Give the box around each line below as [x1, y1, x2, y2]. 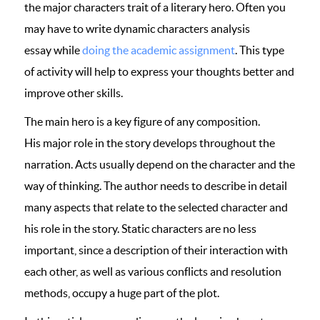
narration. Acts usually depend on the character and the [24, 158, 295, 171]
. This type [235, 44, 284, 56]
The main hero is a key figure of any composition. [24, 115, 260, 128]
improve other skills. [24, 86, 123, 99]
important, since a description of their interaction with [24, 244, 288, 256]
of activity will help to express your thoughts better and [24, 65, 294, 78]
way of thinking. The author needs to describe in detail [24, 179, 287, 192]
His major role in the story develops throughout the [24, 136, 275, 149]
